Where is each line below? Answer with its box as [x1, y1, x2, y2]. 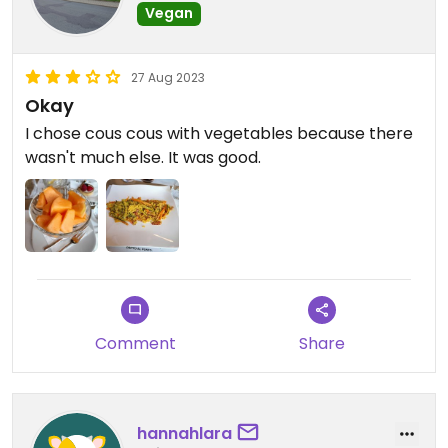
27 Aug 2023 [131, 69, 205, 86]
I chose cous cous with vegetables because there [25, 122, 413, 145]
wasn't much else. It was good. [25, 146, 261, 169]
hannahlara [137, 421, 232, 445]
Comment [94, 332, 176, 356]
